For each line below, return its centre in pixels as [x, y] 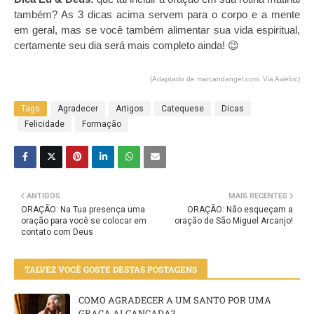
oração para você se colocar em [84, 221]
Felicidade [45, 124]
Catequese [183, 109]
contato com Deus [57, 232]
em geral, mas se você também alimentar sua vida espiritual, [157, 30]
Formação [102, 124]
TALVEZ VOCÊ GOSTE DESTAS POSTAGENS [111, 269]
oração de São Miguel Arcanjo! [234, 221]
